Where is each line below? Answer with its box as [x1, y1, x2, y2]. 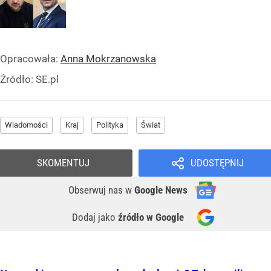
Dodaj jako [72, 211, 118, 224]
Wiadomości [5, 120, 48, 130]
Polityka [96, 120, 123, 130]
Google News [134, 184, 188, 197]
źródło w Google [118, 211, 184, 224]
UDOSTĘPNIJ [190, 157, 244, 169]
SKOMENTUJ [37, 157, 90, 169]
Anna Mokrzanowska [60, 53, 156, 65]
